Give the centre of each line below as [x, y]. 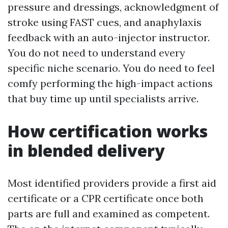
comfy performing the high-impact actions [110, 83]
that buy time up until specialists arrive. [103, 98]
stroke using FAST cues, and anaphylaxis [105, 22]
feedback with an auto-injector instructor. [109, 37]
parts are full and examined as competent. [109, 213]
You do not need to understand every [96, 53]
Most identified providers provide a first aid [112, 183]
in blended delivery [86, 150]
